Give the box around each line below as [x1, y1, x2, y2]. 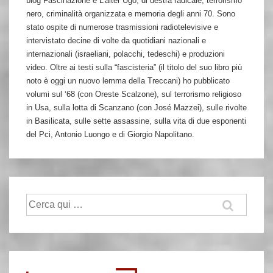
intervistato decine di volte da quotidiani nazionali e [26, 36, 206, 45]
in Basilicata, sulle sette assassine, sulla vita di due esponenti [26, 116, 246, 126]
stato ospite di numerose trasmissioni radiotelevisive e [26, 23, 218, 32]
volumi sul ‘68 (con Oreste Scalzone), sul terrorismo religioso [26, 90, 241, 99]
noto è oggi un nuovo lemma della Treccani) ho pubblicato [26, 76, 230, 85]
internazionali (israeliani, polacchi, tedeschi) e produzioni [26, 49, 225, 58]
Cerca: [26, 195, 49, 204]
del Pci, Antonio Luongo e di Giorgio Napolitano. [26, 130, 194, 139]
